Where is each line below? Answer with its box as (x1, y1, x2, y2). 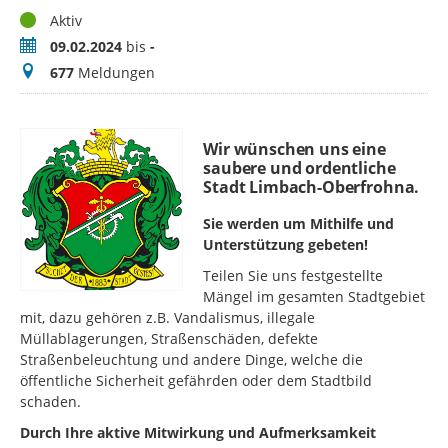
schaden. (20, 392, 81, 412)
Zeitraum (19, 36, 80, 56)
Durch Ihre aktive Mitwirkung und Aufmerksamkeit (20, 423, 376, 443)
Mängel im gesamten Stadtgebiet (203, 287, 426, 307)
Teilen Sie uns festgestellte (203, 266, 384, 286)
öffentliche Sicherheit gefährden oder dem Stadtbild (20, 371, 372, 391)
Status (19, 10, 61, 30)
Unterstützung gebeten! (203, 235, 369, 255)
